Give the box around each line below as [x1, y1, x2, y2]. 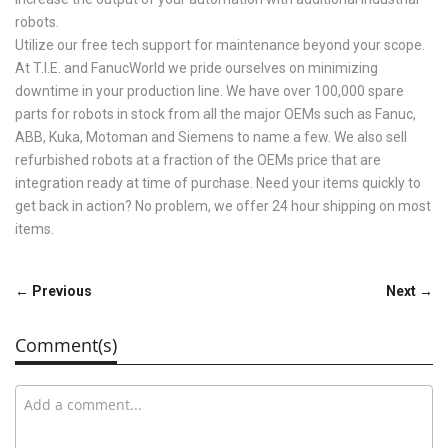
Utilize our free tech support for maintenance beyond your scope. [15, 37, 425, 53]
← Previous [15, 283, 92, 299]
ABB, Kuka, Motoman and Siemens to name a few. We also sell [15, 129, 407, 145]
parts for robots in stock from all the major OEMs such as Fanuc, [15, 106, 416, 122]
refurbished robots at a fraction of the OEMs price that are [15, 152, 381, 168]
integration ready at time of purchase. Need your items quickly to [15, 175, 421, 191]
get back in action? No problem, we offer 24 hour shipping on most [15, 198, 431, 214]
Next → [386, 283, 433, 299]
